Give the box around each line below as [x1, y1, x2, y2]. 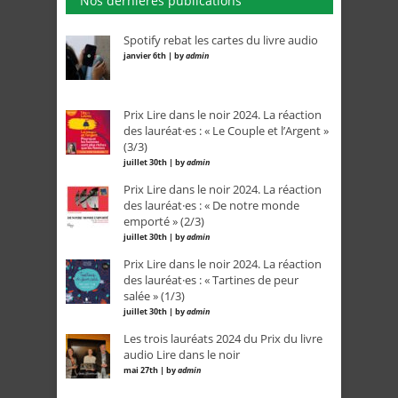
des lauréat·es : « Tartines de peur [123, 272, 298, 289]
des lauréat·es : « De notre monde [123, 197, 299, 214]
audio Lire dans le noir [123, 346, 240, 363]
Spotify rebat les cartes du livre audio [123, 32, 318, 49]
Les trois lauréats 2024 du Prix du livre [123, 330, 322, 347]
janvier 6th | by [123, 50, 186, 62]
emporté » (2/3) [123, 213, 204, 230]
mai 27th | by [123, 364, 178, 377]
